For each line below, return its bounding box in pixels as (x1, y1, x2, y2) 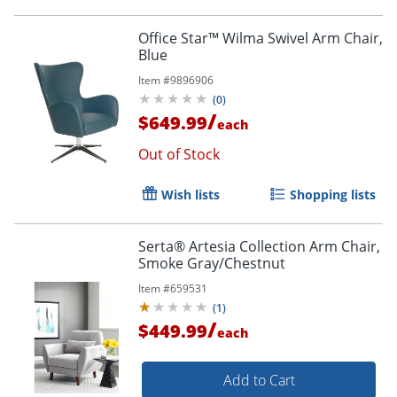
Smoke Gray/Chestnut (138, 253, 285, 273)
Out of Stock (138, 144, 220, 164)
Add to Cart (222, 370, 295, 390)
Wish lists (161, 185, 220, 203)
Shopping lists (290, 185, 376, 203)
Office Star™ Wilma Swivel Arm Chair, (138, 27, 383, 48)
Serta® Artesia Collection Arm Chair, (138, 236, 380, 256)
